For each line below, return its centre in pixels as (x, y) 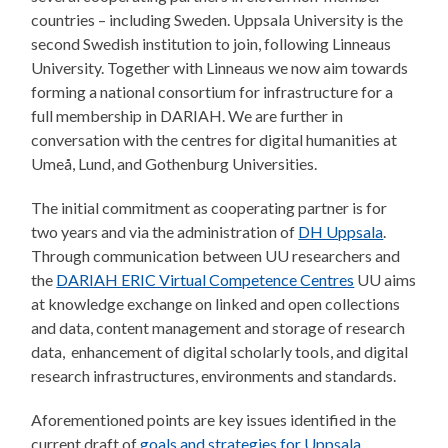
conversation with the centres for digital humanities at (214, 139)
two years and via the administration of (165, 231)
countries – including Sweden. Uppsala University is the (217, 19)
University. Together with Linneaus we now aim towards (220, 67)
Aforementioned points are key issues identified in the (214, 419)
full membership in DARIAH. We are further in (187, 115)
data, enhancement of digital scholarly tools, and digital (220, 351)
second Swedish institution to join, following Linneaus (211, 43)
